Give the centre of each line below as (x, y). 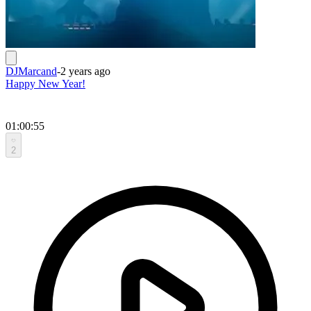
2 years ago (85, 71)
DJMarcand (31, 71)
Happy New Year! (45, 83)
